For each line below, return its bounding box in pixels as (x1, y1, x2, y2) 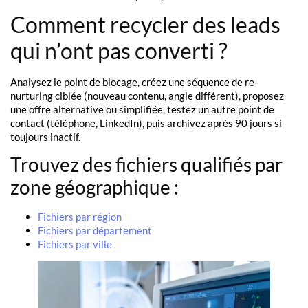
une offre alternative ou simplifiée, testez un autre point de (10, 102, 274, 115)
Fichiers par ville (38, 237, 112, 250)
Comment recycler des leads (10, 10, 280, 38)
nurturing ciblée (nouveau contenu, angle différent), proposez (10, 89, 284, 102)
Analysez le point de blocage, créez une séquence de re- (10, 75, 258, 88)
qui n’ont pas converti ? (10, 36, 228, 64)
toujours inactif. (10, 130, 80, 143)
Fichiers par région (38, 210, 122, 223)
